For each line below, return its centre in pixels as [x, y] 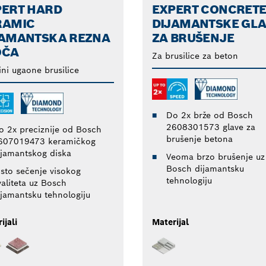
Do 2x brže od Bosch [209, 115]
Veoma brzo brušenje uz [215, 156]
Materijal [170, 222]
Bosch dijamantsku [205, 168]
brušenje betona [199, 139]
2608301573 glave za [210, 127]
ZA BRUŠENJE [193, 38]
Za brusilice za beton [195, 56]
